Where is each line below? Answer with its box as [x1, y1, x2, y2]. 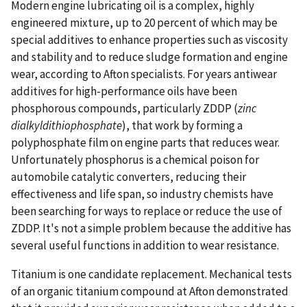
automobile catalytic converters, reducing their [11, 169, 246, 185]
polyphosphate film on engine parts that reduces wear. [11, 135, 280, 151]
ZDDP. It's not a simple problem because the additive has [11, 221, 291, 236]
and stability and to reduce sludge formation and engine [11, 49, 288, 65]
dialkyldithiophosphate [11, 118, 122, 134]
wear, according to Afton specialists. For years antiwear [11, 66, 277, 82]
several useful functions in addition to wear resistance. [11, 238, 279, 254]
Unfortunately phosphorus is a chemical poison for [11, 152, 259, 168]
